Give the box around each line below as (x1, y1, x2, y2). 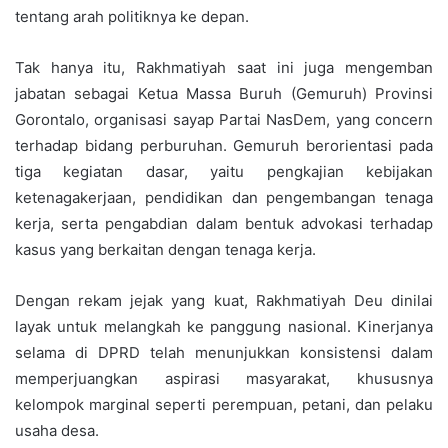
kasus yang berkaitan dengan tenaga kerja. (15, 239, 316, 259)
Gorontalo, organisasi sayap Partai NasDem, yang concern (15, 109, 433, 129)
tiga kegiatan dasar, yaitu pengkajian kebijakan (15, 161, 433, 181)
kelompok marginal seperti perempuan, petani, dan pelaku (15, 394, 433, 414)
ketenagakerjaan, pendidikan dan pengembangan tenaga (15, 187, 433, 207)
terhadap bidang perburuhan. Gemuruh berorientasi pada (15, 135, 433, 155)
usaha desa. (15, 420, 99, 440)
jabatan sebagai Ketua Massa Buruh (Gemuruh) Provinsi (15, 83, 433, 103)
